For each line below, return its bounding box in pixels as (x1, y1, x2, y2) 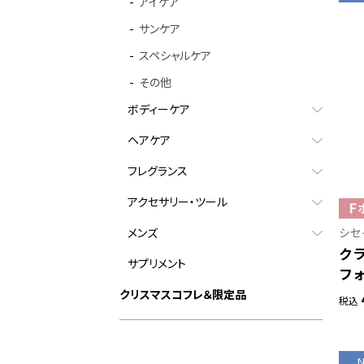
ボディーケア (128, 101, 190, 118)
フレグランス (128, 162, 188, 180)
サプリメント (128, 255, 186, 272)
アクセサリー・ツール (128, 193, 227, 210)
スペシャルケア (139, 47, 211, 64)
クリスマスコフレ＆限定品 (119, 286, 246, 303)
